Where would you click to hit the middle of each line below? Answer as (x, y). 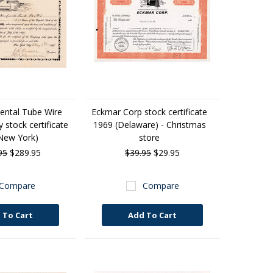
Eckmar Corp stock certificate (150, 112)
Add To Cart (153, 215)
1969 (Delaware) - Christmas (149, 125)
